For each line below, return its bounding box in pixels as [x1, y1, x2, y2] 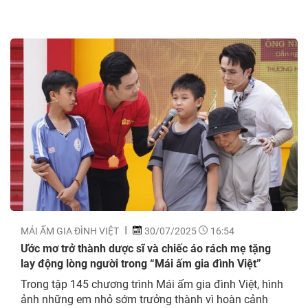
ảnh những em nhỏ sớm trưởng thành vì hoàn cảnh [21, 291, 268, 306]
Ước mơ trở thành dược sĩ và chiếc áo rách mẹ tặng [21, 240, 271, 255]
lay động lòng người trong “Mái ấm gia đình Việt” [21, 255, 261, 270]
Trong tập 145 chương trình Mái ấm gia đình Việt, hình [21, 276, 283, 291]
